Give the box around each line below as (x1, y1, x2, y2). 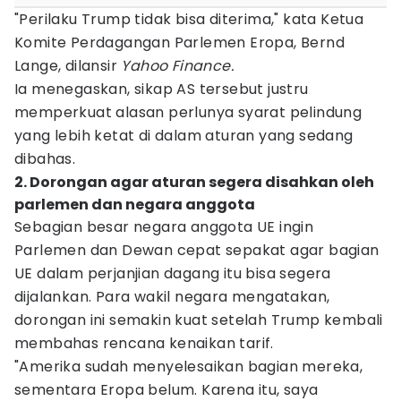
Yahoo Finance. (121, 55, 235, 76)
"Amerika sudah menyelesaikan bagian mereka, (14, 356, 363, 377)
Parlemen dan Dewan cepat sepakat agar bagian (14, 240, 380, 260)
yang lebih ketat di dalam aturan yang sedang (14, 125, 354, 146)
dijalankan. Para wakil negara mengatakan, (14, 286, 330, 307)
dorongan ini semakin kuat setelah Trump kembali (14, 310, 383, 330)
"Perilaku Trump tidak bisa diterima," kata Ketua (14, 9, 364, 30)
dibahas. (14, 149, 76, 169)
